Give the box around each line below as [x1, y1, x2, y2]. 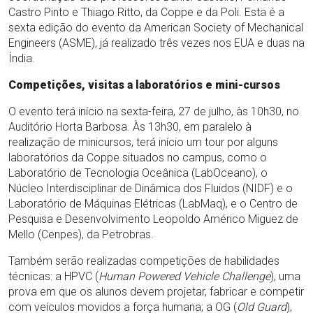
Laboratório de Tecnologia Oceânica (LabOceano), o [8, 166, 268, 180]
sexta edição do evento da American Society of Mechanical [8, 21, 303, 34]
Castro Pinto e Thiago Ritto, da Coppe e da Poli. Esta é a [8, 6, 284, 19]
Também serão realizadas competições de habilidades [8, 254, 279, 268]
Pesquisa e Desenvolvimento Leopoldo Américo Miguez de [8, 212, 298, 226]
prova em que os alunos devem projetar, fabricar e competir [8, 285, 304, 298]
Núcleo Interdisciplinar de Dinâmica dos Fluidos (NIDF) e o [8, 182, 293, 195]
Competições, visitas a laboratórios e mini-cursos [8, 78, 280, 92]
